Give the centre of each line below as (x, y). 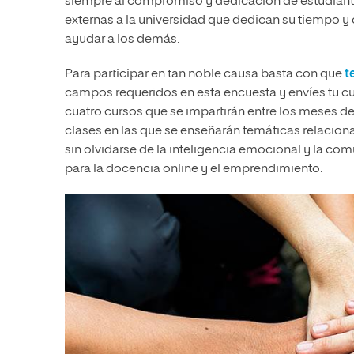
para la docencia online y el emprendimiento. (194, 169)
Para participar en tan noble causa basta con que (205, 74)
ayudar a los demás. (122, 39)
